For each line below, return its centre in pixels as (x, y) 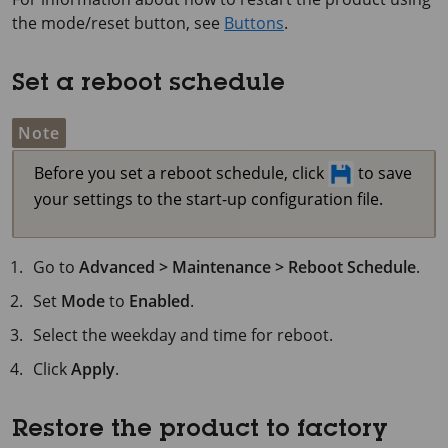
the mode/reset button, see (118, 22)
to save (383, 172)
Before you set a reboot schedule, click (181, 172)
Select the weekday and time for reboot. (183, 335)
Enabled (160, 301)
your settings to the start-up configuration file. (208, 199)
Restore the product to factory (199, 431)
